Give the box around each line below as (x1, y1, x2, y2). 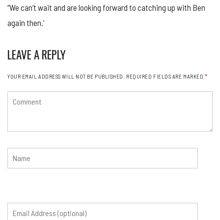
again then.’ (7, 18, 44, 28)
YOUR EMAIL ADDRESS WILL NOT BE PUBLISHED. (7, 73, 125, 80)
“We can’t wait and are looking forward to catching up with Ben (7, 2, 205, 13)
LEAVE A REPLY (7, 46, 66, 63)
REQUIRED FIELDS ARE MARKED (126, 73, 205, 80)
